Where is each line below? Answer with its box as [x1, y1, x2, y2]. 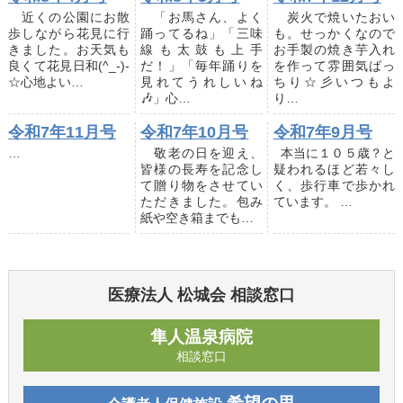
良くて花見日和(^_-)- [7, 58, 130, 74]
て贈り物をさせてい [140, 177, 263, 193]
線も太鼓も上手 [140, 42, 263, 58]
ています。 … [273, 193, 353, 209]
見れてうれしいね [140, 75, 263, 90]
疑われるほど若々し [273, 161, 396, 176]
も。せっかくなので [273, 26, 396, 41]
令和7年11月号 [7, 122, 116, 141]
